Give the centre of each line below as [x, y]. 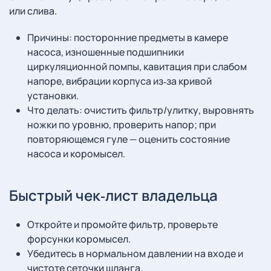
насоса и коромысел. [76, 154]
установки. [53, 96]
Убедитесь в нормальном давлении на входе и [135, 253]
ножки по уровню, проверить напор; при [122, 125]
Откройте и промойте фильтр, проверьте [122, 224]
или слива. [33, 11]
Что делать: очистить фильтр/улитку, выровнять [141, 110]
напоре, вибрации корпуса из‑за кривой [119, 81]
